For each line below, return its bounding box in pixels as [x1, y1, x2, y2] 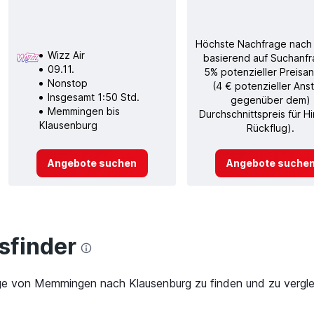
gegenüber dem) [231, 93, 310, 106]
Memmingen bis [47, 104, 120, 117]
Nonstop [47, 76, 88, 89]
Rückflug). [247, 121, 294, 134]
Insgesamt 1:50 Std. [47, 90, 139, 103]
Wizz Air [47, 48, 85, 61]
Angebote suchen [47, 156, 137, 169]
